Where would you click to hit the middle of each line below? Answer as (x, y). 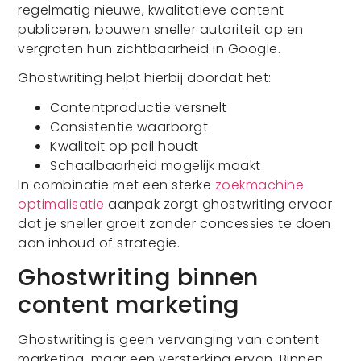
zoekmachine (259, 185)
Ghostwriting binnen (138, 278)
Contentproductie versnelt (139, 108)
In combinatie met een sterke (116, 185)
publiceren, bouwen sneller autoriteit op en (161, 29)
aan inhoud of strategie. (99, 243)
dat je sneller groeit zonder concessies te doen (174, 224)
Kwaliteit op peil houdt (124, 147)
